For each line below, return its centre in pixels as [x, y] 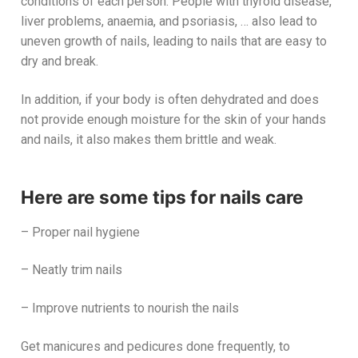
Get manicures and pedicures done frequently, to [155, 346]
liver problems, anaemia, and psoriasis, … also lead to [169, 22]
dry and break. [60, 62]
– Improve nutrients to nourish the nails [130, 308]
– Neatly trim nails [72, 270]
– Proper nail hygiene [80, 232]
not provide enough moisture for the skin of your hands [173, 119]
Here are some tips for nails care [162, 197]
